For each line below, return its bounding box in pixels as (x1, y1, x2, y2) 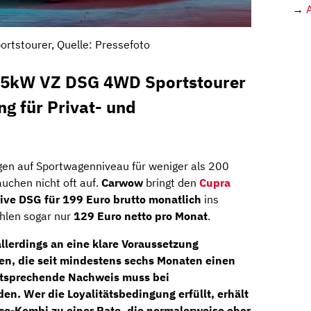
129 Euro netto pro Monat (74, 209, 208, 224)
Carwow (101, 176, 143, 190)
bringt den (143, 176, 199, 190)
